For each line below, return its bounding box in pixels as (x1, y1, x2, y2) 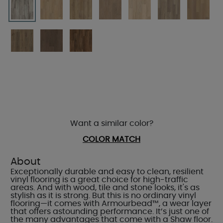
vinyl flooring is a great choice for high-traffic (10, 176, 188, 184)
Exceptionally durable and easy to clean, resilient (10, 168, 204, 176)
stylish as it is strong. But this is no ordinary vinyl (10, 192, 196, 200)
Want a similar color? (70, 119, 153, 127)
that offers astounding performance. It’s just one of (10, 208, 209, 216)
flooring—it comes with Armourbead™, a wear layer (10, 200, 212, 208)
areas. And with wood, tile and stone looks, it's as (10, 184, 200, 192)
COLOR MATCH (83, 135, 140, 143)
